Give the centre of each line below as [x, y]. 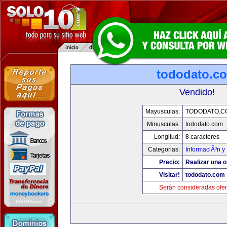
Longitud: [167, 137]
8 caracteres [202, 137]
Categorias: [164, 149]
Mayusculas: [163, 111]
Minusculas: [163, 124]
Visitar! [169, 175]
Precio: [169, 162]
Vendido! [197, 92]
